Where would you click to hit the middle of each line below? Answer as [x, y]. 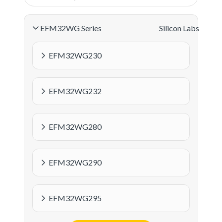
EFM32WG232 [75, 91]
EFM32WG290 [75, 162]
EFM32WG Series [71, 28]
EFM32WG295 [75, 198]
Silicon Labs [179, 28]
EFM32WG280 [75, 126]
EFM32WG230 [75, 55]
